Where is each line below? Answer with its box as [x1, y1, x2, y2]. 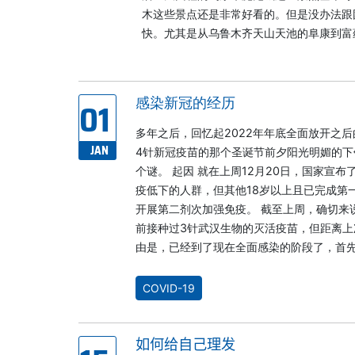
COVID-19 [143, 281, 195, 295]
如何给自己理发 [136, 334, 235, 353]
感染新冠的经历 [136, 93, 235, 111]
